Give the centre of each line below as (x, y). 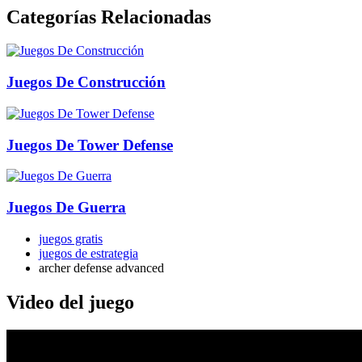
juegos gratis (71, 238)
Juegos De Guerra (66, 208)
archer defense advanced (101, 267)
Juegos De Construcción (86, 82)
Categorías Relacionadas (109, 17)
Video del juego (70, 302)
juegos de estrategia (88, 253)
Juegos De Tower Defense (90, 145)
